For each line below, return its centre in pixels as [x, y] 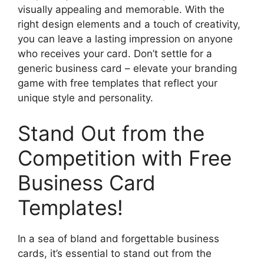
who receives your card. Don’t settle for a [115, 54]
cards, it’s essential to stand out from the [115, 253]
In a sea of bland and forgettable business [118, 238]
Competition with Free [125, 158]
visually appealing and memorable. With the [121, 9]
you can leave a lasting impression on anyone [125, 39]
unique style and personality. [85, 98]
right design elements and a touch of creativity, [129, 24]
